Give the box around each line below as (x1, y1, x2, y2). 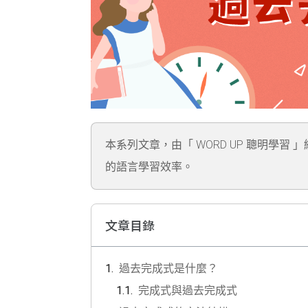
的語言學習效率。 (105, 160, 193, 174)
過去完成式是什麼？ (119, 262, 218, 276)
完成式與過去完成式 (138, 284, 237, 298)
